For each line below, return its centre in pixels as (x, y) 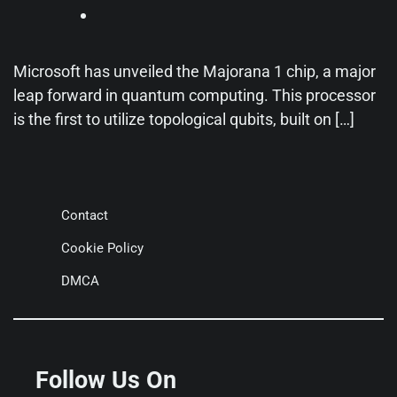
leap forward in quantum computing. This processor (195, 96)
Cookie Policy (102, 249)
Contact (85, 216)
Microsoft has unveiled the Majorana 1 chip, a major (195, 72)
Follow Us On (106, 380)
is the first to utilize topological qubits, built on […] (184, 120)
